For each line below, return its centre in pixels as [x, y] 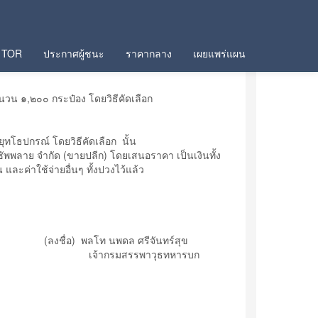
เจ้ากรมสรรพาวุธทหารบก [167, 254]
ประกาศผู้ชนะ [74, 53]
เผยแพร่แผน [219, 53]
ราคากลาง [149, 53]
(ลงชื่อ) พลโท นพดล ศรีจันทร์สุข [144, 240]
